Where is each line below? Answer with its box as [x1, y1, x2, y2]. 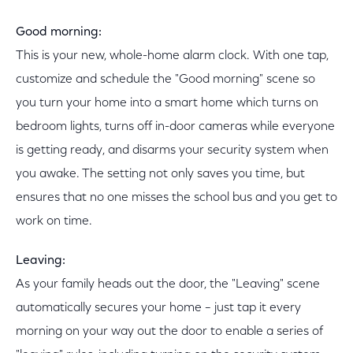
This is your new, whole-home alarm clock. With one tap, [16, 50, 329, 62]
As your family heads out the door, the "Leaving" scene [16, 278, 320, 291]
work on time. [16, 215, 92, 228]
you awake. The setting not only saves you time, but [16, 168, 305, 180]
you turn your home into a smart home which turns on [16, 97, 318, 110]
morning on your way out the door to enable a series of [16, 325, 323, 338]
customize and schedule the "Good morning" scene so [16, 73, 315, 86]
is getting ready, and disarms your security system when [16, 144, 329, 157]
